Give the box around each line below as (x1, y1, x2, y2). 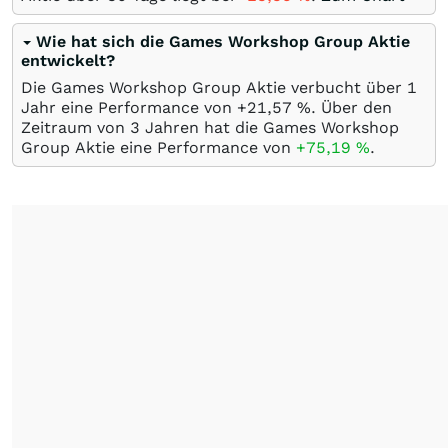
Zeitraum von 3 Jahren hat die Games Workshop (21, 117, 399, 137)
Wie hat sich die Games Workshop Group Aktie (36, 31, 410, 51)
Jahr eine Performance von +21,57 (21, 97, 297, 117)
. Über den (311, 97, 392, 117)
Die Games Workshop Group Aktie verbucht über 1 (21, 77, 417, 97)
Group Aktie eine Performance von (21, 137, 296, 157)
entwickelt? (21, 50, 115, 70)
